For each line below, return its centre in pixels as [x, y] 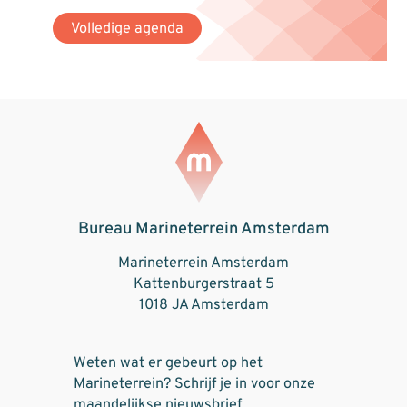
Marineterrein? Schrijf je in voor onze [194, 384]
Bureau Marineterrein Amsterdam [203, 229]
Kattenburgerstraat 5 [203, 285]
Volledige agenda [128, 30]
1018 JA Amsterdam [203, 306]
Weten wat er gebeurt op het [168, 363]
